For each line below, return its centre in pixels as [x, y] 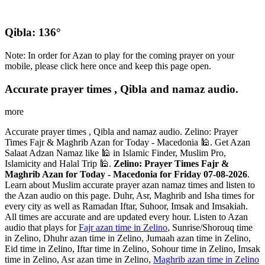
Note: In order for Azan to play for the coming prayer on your [119, 55]
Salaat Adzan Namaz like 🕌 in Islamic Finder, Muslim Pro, [115, 153]
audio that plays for [42, 228]
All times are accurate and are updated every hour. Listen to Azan [126, 217]
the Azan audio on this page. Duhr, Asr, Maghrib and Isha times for [130, 196]
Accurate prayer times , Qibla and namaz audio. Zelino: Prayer [121, 132]
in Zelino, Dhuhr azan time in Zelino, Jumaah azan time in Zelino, [128, 238]
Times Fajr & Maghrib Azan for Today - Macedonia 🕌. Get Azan [127, 143]
